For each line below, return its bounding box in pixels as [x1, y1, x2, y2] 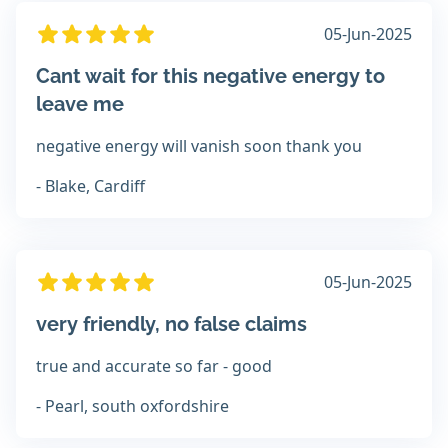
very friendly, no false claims [36, 312, 307, 337]
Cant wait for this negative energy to [36, 64, 385, 89]
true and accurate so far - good [36, 355, 272, 378]
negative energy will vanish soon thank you [36, 135, 362, 158]
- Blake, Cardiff [36, 175, 145, 198]
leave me [36, 92, 124, 117]
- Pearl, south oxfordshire [36, 395, 229, 418]
